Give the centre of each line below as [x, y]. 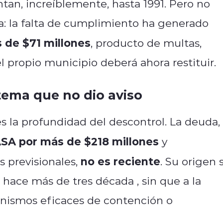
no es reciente [120, 161]
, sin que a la [169, 180]
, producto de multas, [146, 43]
